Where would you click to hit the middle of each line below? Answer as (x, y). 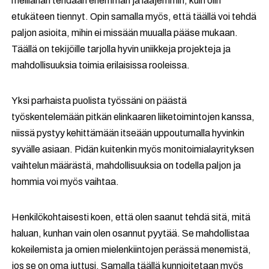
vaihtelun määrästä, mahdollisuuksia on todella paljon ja (126, 166)
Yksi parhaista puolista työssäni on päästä (99, 101)
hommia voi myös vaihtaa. (65, 182)
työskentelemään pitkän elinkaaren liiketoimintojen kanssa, (133, 117)
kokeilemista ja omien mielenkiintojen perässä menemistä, (131, 250)
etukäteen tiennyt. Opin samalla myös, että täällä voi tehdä (134, 17)
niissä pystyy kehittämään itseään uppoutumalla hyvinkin (128, 133)
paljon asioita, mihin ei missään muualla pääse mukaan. (125, 33)
